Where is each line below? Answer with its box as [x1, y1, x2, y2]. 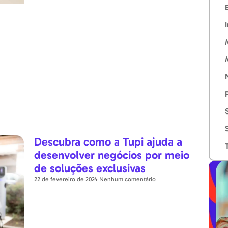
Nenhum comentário [99, 176, 156, 183]
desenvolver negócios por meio [34, 148, 190, 162]
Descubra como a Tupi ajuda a [34, 135, 183, 149]
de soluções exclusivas [34, 161, 146, 176]
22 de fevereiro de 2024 [34, 176, 100, 183]
